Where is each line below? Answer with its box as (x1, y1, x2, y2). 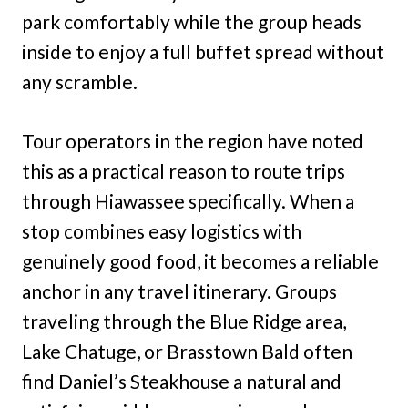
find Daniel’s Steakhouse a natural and (22, 370, 342, 393)
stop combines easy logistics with (22, 219, 301, 243)
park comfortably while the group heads (22, 10, 362, 34)
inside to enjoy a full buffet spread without (22, 40, 384, 64)
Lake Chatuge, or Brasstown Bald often (22, 340, 352, 363)
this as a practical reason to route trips (22, 159, 345, 183)
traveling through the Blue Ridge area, (22, 310, 346, 333)
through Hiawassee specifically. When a (22, 189, 354, 213)
